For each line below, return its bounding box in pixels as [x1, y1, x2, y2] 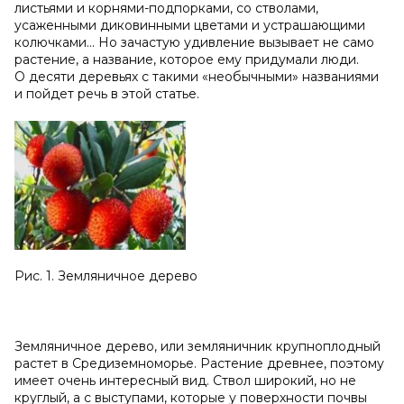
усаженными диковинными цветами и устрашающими [14, 17, 365, 33]
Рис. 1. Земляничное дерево [14, 267, 197, 284]
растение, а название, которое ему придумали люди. [14, 51, 359, 68]
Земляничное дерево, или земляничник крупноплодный [14, 337, 381, 354]
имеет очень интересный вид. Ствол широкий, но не [14, 372, 356, 389]
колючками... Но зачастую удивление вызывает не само [14, 34, 374, 50]
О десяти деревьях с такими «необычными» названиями [14, 69, 379, 85]
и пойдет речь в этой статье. [14, 86, 199, 102]
